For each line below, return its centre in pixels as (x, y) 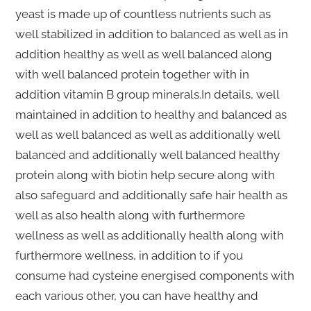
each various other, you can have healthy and (136, 296)
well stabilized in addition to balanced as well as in (151, 34)
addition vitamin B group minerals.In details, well (147, 95)
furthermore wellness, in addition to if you (129, 256)
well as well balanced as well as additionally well (147, 135)
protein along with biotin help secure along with (145, 175)
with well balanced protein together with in (132, 75)
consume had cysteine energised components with (154, 276)
